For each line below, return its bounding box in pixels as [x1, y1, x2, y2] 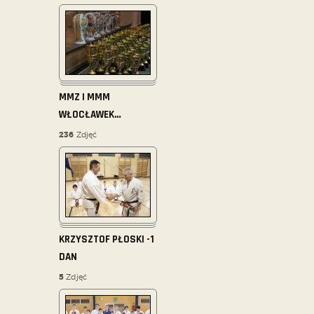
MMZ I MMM [59, 90, 110, 104]
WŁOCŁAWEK [59, 108, 114, 122]
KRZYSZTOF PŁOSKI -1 [59, 233, 154, 247]
